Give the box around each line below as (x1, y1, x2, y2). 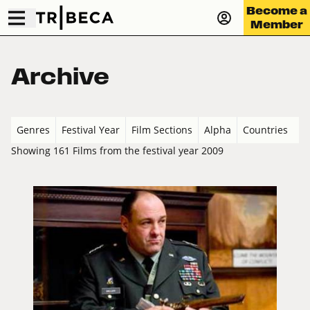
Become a (246, 4, 307, 17)
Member (250, 18, 303, 30)
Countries (243, 123, 288, 137)
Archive (11, 64, 109, 89)
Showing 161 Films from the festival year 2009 (11, 144, 224, 158)
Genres (17, 123, 50, 137)
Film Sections (131, 123, 192, 137)
